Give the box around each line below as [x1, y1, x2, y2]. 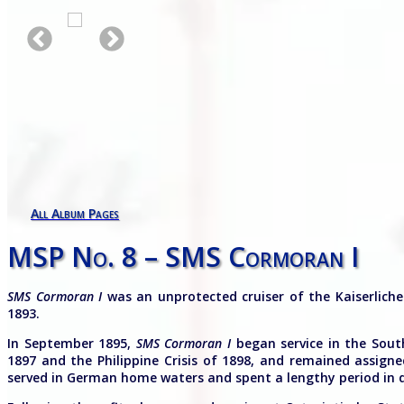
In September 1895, [7, 335, 136, 353]
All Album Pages [31, 204, 119, 222]
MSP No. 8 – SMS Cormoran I [7, 238, 359, 276]
